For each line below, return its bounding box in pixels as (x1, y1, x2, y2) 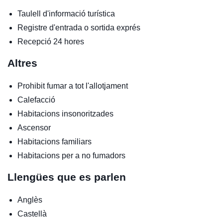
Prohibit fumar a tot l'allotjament (17, 81, 128, 90)
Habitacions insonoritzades (17, 109, 113, 118)
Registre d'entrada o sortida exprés (17, 23, 140, 32)
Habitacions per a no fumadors (17, 151, 125, 160)
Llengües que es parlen (7, 171, 126, 183)
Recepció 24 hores (17, 37, 84, 46)
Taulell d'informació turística (17, 9, 115, 18)
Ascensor (17, 123, 51, 132)
